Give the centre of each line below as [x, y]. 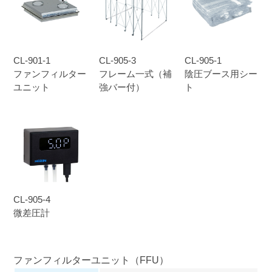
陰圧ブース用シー [221, 73]
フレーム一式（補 [135, 73]
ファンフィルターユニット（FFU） [91, 260]
